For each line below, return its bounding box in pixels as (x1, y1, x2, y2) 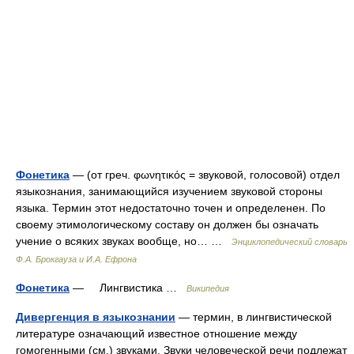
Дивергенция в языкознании (16, 311, 175, 323)
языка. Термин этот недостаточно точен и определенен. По (16, 201, 326, 214)
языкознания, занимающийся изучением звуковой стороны (16, 185, 322, 198)
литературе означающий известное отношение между (16, 327, 297, 340)
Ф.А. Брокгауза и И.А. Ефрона (16, 254, 137, 264)
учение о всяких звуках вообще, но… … (16, 235, 232, 247)
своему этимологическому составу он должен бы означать (16, 218, 318, 231)
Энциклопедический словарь (232, 237, 348, 247)
